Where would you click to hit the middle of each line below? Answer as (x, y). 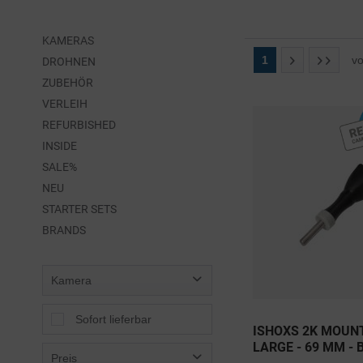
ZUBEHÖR (68, 82)
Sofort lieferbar (113, 319)
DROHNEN (69, 61)
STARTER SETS (79, 209)
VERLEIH (65, 103)
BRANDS (64, 230)
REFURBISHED (79, 124)
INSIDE (60, 145)
